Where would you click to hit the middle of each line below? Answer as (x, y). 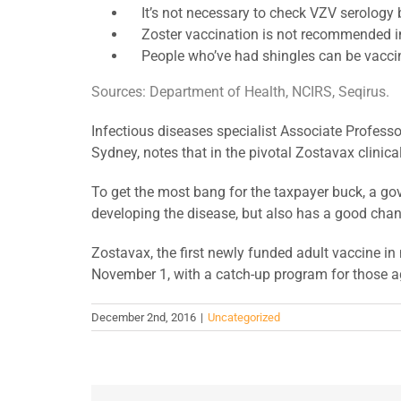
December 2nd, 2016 (144, 317)
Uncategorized (244, 317)
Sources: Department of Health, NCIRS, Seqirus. (240, 92)
